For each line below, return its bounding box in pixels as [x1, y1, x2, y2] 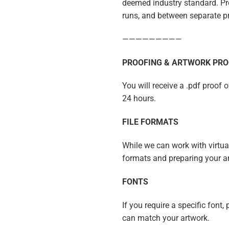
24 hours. [122, 94, 156, 104]
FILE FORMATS [122, 117, 178, 127]
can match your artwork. [122, 213, 210, 223]
